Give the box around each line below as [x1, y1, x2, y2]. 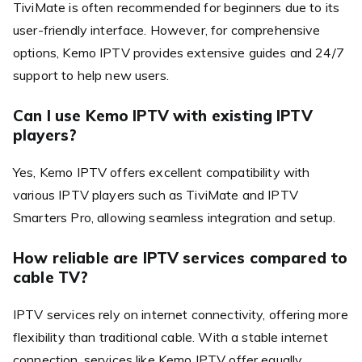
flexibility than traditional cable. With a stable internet [13, 328, 328, 345]
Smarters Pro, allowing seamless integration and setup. [13, 208, 336, 225]
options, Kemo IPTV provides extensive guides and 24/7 [13, 44, 344, 61]
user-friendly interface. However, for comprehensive [13, 21, 321, 38]
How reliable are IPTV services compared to [13, 247, 348, 267]
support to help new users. [13, 66, 169, 83]
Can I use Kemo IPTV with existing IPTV [13, 105, 313, 125]
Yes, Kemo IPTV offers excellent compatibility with [13, 163, 310, 180]
